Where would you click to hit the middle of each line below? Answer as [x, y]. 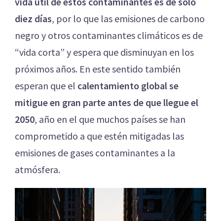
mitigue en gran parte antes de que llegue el [107, 103]
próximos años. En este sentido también [98, 69]
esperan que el [46, 86]
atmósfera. [37, 170]
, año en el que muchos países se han [110, 119]
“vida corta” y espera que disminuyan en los [104, 52]
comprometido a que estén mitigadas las [99, 136]
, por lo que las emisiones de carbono [128, 19]
